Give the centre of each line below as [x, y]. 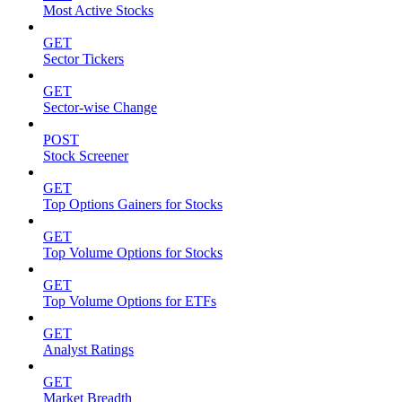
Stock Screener [86, 156]
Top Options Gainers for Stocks [133, 205]
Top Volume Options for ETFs [130, 301]
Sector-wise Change [100, 108]
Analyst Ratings [88, 350]
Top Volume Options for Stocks [133, 253]
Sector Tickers [83, 59]
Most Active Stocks [98, 11]
